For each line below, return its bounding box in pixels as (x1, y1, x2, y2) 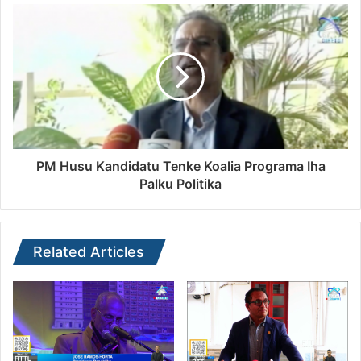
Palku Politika (139, 176, 222, 193)
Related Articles (33, 243, 144, 261)
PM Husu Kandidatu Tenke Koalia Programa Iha (35, 158, 326, 175)
